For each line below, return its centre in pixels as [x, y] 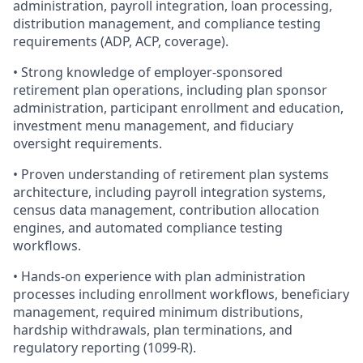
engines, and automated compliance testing [148, 228]
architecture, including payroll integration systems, [169, 192]
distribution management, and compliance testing [167, 23]
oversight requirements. [88, 143]
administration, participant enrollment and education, [178, 108]
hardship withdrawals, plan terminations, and [153, 330]
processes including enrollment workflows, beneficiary [181, 294]
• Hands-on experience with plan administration [159, 276]
